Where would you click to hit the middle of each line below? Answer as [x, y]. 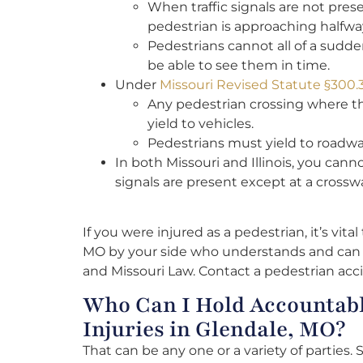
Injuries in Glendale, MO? [214, 329]
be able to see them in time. [239, 65]
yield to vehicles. [201, 123]
